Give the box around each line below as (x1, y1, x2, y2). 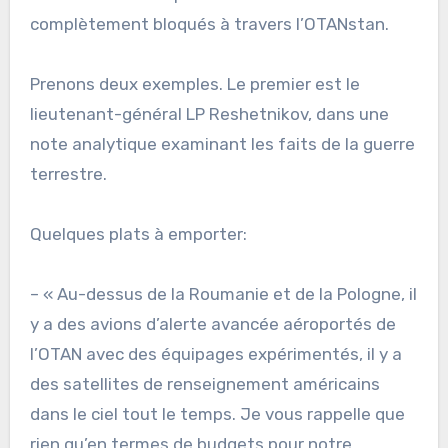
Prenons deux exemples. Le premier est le (29, 73, 360, 94)
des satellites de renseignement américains (29, 373, 380, 394)
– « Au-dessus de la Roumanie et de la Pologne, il (29, 283, 417, 304)
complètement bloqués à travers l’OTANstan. (29, 13, 389, 34)
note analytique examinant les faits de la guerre (29, 133, 415, 154)
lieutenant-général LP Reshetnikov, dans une (29, 103, 389, 124)
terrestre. (29, 163, 107, 184)
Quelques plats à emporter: (29, 223, 247, 244)
